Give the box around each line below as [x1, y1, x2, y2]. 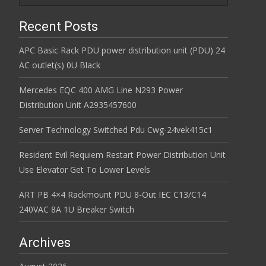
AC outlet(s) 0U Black [19, 59, 100, 71]
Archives [19, 235, 71, 250]
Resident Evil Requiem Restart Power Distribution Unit [19, 148, 226, 160]
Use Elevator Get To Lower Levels [19, 163, 150, 175]
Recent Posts [19, 18, 98, 34]
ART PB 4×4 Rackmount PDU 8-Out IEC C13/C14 [19, 188, 206, 200]
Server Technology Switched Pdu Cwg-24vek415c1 [19, 123, 213, 135]
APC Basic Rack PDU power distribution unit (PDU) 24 [19, 44, 225, 56]
